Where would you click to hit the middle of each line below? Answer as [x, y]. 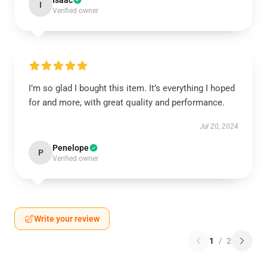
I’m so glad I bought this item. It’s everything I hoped [132, 88]
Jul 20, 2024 [219, 126]
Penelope [71, 148]
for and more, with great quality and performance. [127, 103]
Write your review [67, 219]
